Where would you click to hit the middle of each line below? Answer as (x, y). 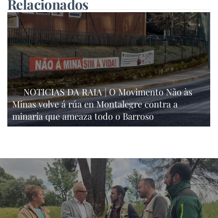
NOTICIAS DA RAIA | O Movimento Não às (108, 91)
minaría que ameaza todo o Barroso (83, 116)
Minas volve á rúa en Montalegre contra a (95, 104)
